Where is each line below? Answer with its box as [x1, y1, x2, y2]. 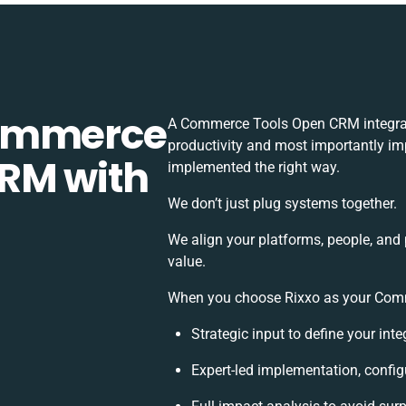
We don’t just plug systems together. [167, 195, 397, 212]
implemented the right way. [167, 159, 340, 176]
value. [167, 253, 206, 270]
